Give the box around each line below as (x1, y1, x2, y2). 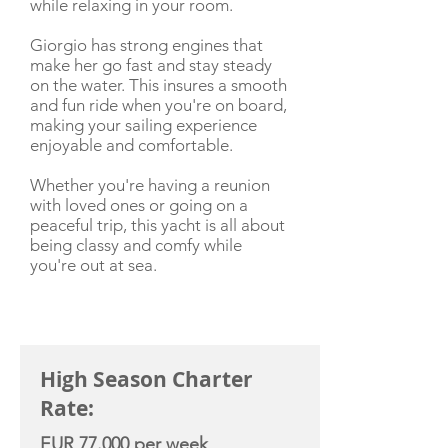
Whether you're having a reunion (30, 175, 270, 195)
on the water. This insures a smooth (30, 75, 287, 95)
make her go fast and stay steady (30, 55, 272, 75)
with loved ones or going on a (30, 195, 248, 215)
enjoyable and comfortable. (30, 135, 233, 155)
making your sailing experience (30, 115, 257, 135)
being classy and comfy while (30, 235, 242, 255)
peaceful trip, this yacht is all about (30, 215, 285, 235)
